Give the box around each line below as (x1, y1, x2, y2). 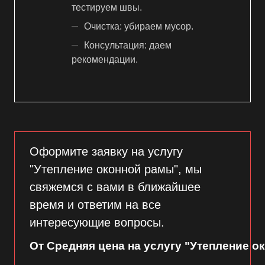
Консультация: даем (84, 40, 172, 50)
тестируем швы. (72, 2, 142, 12)
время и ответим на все (30, 198, 161, 212)
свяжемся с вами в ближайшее (30, 180, 201, 194)
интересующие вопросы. (30, 216, 164, 230)
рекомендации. (72, 54, 138, 64)
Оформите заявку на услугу (30, 145, 183, 159)
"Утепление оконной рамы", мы (30, 163, 202, 176)
